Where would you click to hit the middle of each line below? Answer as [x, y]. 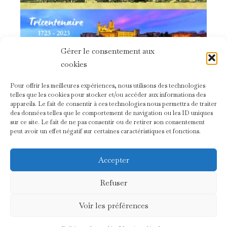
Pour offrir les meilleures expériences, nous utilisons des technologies [108, 86]
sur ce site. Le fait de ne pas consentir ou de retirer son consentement [107, 122]
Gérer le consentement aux [108, 51]
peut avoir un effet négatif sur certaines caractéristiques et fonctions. [105, 131]
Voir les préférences [113, 205]
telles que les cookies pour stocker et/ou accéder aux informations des [108, 95]
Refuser [113, 182]
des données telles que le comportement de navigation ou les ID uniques [111, 113]
